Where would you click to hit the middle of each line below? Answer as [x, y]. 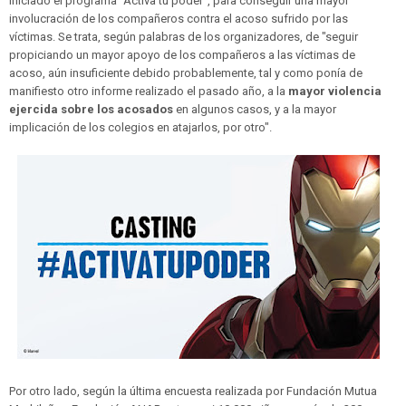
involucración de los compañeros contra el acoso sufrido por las [179, 19]
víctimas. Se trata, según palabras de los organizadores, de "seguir [184, 37]
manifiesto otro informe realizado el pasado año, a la [147, 92]
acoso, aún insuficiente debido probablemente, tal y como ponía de [186, 73]
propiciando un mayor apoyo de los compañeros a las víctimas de [182, 55]
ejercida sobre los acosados [92, 110]
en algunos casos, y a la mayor [256, 110]
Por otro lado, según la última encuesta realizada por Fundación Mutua [193, 391]
